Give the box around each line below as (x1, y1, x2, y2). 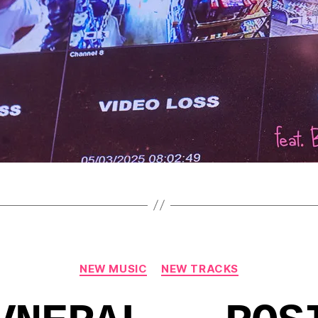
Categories (158, 254, 221, 270)
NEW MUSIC (79, 261, 148, 275)
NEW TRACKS (161, 261, 238, 275)
